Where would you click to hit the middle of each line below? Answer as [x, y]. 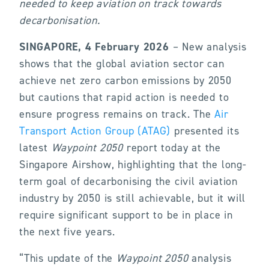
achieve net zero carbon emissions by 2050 [125, 80]
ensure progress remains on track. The [117, 114]
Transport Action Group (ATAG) [95, 131]
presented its [205, 131]
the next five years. [68, 232]
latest [35, 148]
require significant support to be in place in [126, 215]
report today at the [172, 148]
